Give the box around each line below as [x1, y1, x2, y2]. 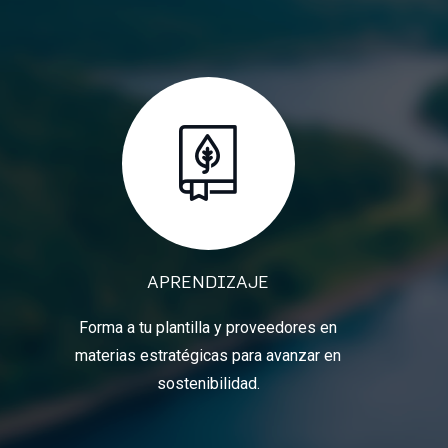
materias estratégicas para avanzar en [75, 345, 341, 365]
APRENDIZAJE [147, 270, 269, 292]
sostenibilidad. [156, 373, 260, 393]
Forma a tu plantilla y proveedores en [79, 317, 337, 337]
